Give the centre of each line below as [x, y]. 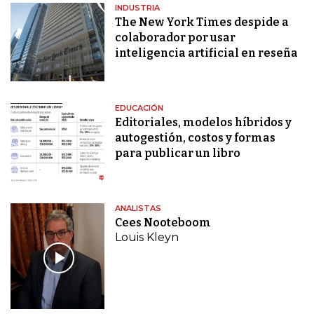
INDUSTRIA [138, 8]
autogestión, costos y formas [196, 138]
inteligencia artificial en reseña [207, 53]
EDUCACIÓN [139, 108]
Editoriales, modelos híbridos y [204, 123]
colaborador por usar [176, 38]
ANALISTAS [138, 209]
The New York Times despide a [202, 22]
